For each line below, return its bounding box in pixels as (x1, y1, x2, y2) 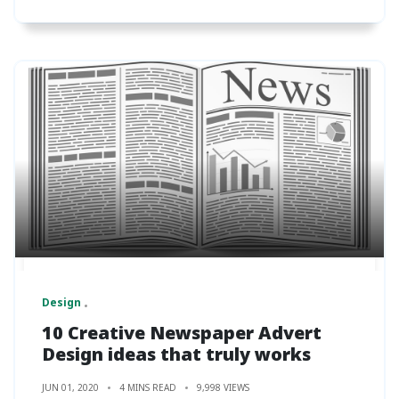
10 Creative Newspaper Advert (42, 320, 322, 345)
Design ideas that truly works (42, 341, 311, 366)
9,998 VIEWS (197, 380, 249, 394)
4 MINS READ (119, 380, 176, 394)
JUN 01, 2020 (42, 380, 99, 394)
